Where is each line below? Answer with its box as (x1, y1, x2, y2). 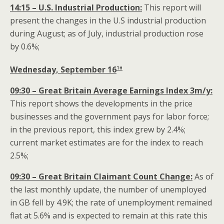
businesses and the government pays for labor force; (10, 111, 209, 122)
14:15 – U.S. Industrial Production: (10, 1, 142, 13)
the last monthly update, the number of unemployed (10, 184, 206, 195)
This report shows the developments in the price (10, 98, 192, 109)
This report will (142, 1, 201, 13)
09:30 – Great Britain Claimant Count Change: (10, 171, 192, 182)
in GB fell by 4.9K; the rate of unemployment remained (10, 197, 212, 208)
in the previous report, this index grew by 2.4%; (10, 124, 185, 135)
